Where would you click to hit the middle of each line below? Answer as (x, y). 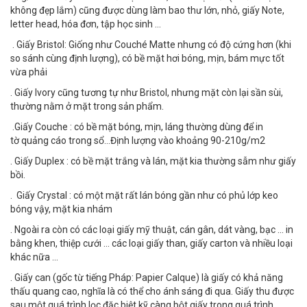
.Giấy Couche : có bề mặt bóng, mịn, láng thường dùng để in (137, 127)
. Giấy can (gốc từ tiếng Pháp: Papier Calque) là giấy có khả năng (147, 278)
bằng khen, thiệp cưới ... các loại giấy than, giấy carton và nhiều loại (151, 243)
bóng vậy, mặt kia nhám (61, 209)
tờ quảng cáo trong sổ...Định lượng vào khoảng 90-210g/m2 (138, 140)
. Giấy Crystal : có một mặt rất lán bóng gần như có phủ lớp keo (144, 195)
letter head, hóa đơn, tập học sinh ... (86, 24)
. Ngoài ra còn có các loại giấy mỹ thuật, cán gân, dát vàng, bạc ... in (152, 230)
